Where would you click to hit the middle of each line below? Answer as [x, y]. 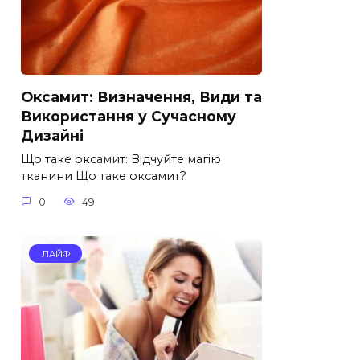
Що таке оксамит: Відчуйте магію [121, 160]
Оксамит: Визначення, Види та [141, 96]
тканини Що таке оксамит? [104, 176]
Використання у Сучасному [129, 116]
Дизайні [52, 135]
